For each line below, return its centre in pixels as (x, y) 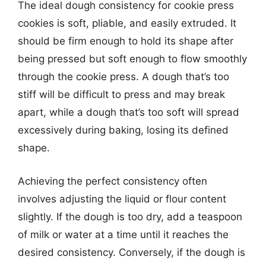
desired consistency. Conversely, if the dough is (132, 252)
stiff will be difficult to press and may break (121, 94)
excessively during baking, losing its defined (123, 130)
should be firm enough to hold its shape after (126, 41)
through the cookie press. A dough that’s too (123, 77)
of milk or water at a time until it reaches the (123, 234)
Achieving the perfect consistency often (113, 181)
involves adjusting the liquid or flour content (122, 199)
